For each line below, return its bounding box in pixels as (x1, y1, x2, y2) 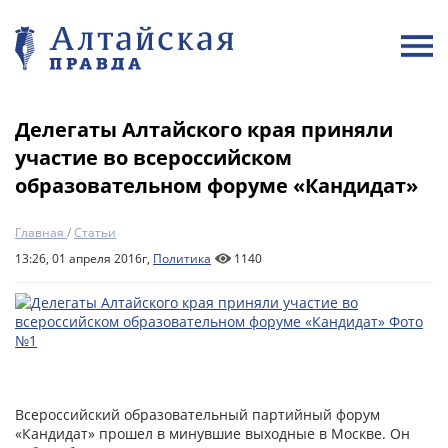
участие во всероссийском (15, 144, 292, 171)
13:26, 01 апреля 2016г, (15, 250, 153, 267)
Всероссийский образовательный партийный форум (15, 405, 380, 424)
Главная (15, 224, 64, 241)
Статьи (74, 224, 116, 241)
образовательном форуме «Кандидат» (15, 172, 418, 199)
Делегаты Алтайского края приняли (15, 116, 393, 143)
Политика (153, 250, 211, 267)
